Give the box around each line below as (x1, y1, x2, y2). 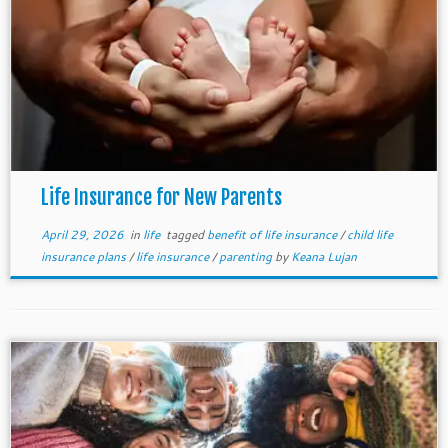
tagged (162, 226, 207, 243)
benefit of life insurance (206, 226, 340, 243)
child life (346, 226, 393, 243)
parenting (218, 248, 275, 265)
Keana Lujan (290, 248, 357, 265)
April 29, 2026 (40, 226, 124, 243)
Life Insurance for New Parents (40, 185, 282, 210)
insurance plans (40, 248, 129, 265)
